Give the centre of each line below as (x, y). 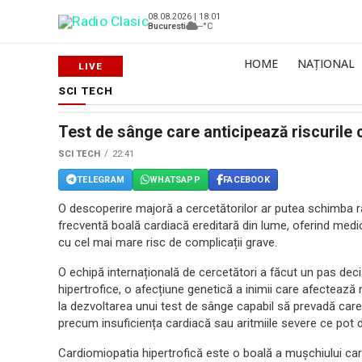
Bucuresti (167, 26)
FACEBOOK (246, 179)
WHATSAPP (175, 179)
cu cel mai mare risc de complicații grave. (168, 242)
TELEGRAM (101, 179)
